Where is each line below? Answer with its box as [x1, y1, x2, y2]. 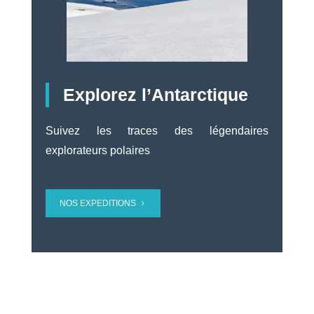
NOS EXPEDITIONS [59, 198, 136, 208]
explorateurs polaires [45, 144, 150, 156]
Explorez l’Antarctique [62, 84, 248, 104]
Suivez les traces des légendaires [45, 124, 269, 137]
